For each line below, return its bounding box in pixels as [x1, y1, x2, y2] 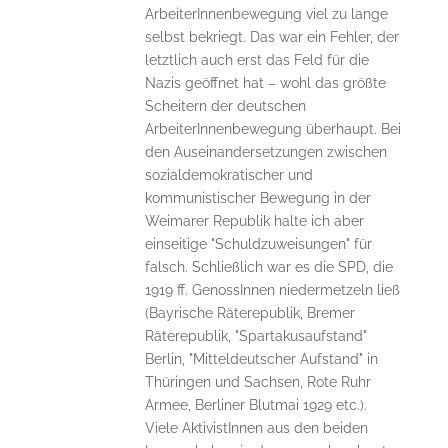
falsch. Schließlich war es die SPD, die [144, 259, 393, 276]
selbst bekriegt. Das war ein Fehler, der [144, 29, 399, 46]
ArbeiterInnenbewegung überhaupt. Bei [144, 121, 401, 138]
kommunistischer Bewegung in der [144, 190, 371, 207]
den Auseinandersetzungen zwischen [144, 144, 387, 161]
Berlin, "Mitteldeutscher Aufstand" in [144, 351, 378, 368]
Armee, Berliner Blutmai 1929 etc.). [144, 397, 367, 414]
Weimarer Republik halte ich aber [144, 213, 364, 230]
